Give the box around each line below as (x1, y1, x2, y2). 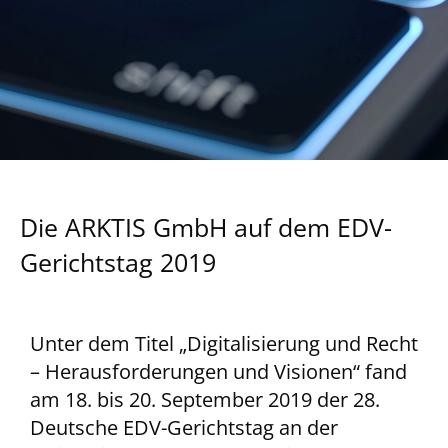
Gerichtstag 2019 (20, 245, 216, 279)
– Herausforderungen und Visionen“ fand (30, 358, 407, 385)
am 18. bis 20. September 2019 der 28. (30, 386, 380, 413)
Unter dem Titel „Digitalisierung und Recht (30, 330, 418, 357)
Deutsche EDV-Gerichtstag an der (30, 414, 338, 441)
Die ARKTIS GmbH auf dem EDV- (20, 210, 392, 244)
